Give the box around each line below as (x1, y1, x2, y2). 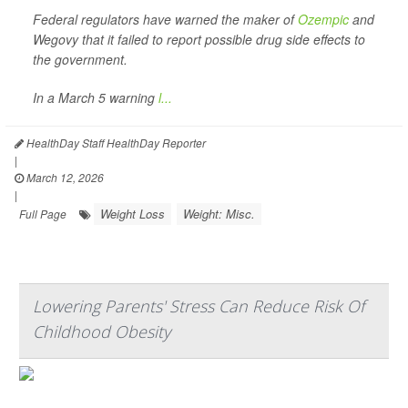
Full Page (19, 206, 66, 221)
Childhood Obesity (33, 321, 170, 342)
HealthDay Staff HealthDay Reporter (24, 135, 206, 150)
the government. (33, 50, 127, 68)
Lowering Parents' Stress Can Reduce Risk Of (33, 295, 364, 317)
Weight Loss (100, 205, 165, 222)
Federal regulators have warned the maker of (33, 10, 298, 28)
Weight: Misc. (183, 205, 255, 222)
